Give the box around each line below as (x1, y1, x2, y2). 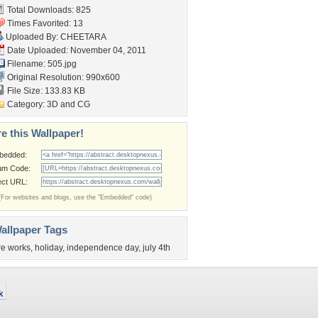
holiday (35, 243, 62, 253)
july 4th (143, 243, 170, 253)
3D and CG (47, 99, 90, 109)
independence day (67, 243, 138, 253)
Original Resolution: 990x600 (5, 72, 120, 82)
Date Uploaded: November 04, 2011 (5, 45, 146, 55)
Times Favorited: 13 (5, 18, 83, 28)
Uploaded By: (4, 32, 60, 42)
